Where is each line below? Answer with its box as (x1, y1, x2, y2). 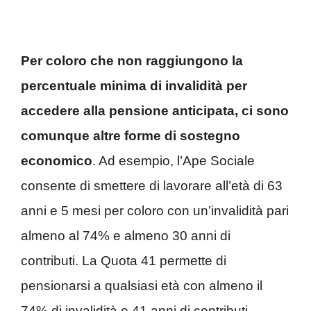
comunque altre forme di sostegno (21, 128, 240, 144)
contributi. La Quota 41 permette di (21, 253, 226, 269)
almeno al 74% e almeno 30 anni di (21, 228, 230, 244)
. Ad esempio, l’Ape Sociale (92, 153, 255, 169)
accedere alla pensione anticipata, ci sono (21, 103, 289, 119)
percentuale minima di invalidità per (21, 78, 247, 94)
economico (21, 153, 92, 169)
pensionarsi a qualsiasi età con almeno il (21, 278, 262, 294)
